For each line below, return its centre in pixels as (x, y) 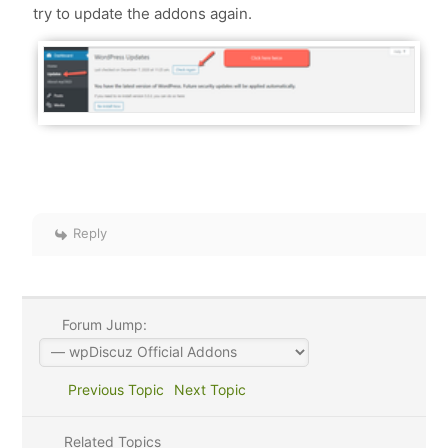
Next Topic (213, 389)
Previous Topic (111, 389)
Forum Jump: (102, 324)
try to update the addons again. (145, 13)
